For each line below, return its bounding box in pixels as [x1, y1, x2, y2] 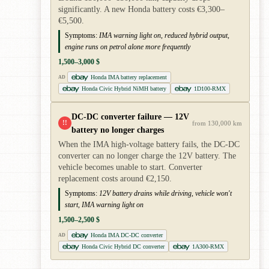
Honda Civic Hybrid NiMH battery [82, 85, 166, 92]
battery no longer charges [71, 125, 164, 135]
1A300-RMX [192, 243, 224, 250]
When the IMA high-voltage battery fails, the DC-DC [58, 140, 240, 150]
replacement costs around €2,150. [58, 174, 172, 184]
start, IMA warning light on [65, 201, 144, 210]
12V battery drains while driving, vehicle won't [99, 189, 232, 198]
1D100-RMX [194, 85, 226, 92]
